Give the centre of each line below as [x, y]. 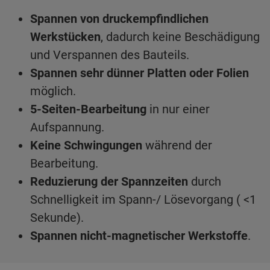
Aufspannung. [67, 127]
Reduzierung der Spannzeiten [109, 182]
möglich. [53, 91]
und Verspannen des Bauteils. [110, 55]
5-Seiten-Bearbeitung [88, 109]
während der [177, 146]
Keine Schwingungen [86, 146]
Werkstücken [65, 37]
